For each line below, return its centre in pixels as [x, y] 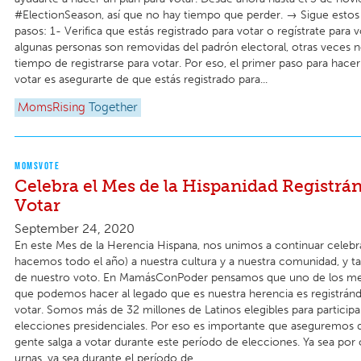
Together [113, 108]
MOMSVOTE [37, 166]
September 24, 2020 [75, 228]
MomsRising [52, 108]
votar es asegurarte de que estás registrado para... [141, 79]
